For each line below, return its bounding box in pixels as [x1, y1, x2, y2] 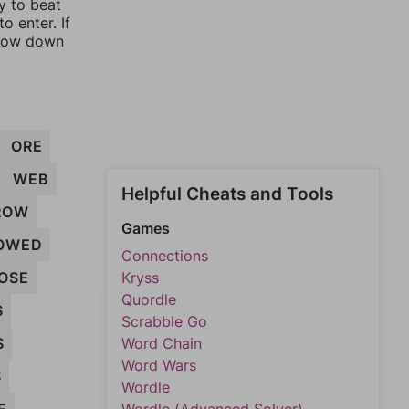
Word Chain [121, 334, 202, 352]
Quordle [121, 290, 176, 309]
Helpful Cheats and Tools [121, 184, 333, 204]
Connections [121, 246, 208, 265]
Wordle [121, 378, 170, 396]
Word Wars [121, 356, 196, 374]
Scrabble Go [121, 312, 207, 330]
